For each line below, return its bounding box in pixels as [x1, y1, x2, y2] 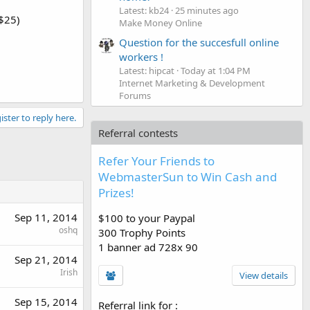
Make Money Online [119, 16, 202, 29]
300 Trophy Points [98, 225, 185, 239]
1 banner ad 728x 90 [98, 239, 198, 254]
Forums [119, 89, 151, 102]
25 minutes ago [175, 3, 239, 17]
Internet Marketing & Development [119, 76, 265, 89]
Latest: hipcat [119, 64, 174, 77]
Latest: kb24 [119, 3, 169, 17]
